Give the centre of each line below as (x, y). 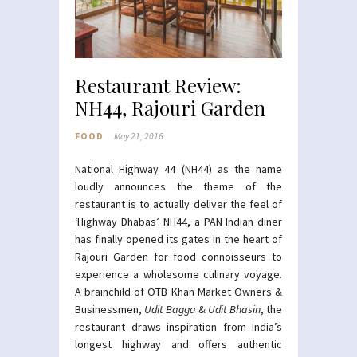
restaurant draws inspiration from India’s (178, 327)
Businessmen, (110, 310)
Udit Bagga (170, 310)
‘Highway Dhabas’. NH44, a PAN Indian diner (178, 222)
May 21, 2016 (139, 136)
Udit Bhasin (234, 310)
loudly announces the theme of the (178, 187)
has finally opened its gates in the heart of (178, 239)
